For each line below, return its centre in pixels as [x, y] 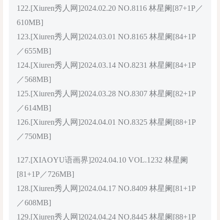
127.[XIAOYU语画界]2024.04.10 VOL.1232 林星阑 [102, 160]
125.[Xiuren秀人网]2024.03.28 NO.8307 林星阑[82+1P [106, 93]
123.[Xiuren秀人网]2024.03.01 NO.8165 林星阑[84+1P [106, 36]
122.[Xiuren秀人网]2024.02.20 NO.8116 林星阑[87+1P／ [110, 8]
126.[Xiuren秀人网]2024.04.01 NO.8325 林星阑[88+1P [106, 122]
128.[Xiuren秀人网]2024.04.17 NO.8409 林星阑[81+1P [106, 189]
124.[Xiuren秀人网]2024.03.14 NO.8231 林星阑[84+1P [106, 65]
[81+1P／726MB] [45, 174]
